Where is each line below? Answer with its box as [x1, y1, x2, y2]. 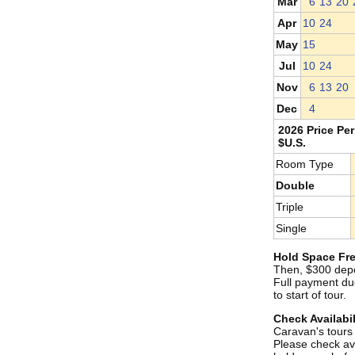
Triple [276, 200, 303, 213]
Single [276, 222, 307, 235]
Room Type [276, 158, 334, 170]
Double [276, 179, 315, 192]
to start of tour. [273, 288, 346, 301]
